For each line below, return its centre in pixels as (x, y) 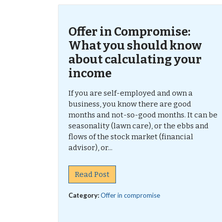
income (90, 73)
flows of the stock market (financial (131, 137)
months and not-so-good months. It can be (143, 115)
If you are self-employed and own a (131, 93)
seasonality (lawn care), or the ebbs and (139, 126)
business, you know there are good (130, 104)
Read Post (92, 174)
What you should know (135, 46)
